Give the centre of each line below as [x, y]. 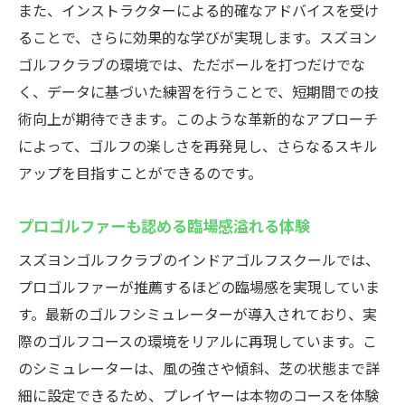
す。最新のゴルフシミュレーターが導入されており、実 [198, 314]
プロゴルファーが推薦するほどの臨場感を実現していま [199, 287]
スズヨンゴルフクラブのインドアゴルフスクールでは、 [199, 259]
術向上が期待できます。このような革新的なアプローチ [198, 118]
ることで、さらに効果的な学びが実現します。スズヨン [198, 37]
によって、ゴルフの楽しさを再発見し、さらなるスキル [198, 146]
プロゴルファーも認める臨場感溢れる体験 [164, 225]
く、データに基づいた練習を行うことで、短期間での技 [198, 91]
